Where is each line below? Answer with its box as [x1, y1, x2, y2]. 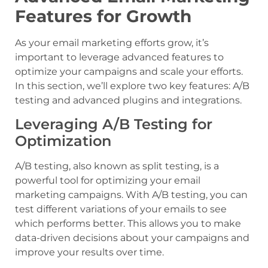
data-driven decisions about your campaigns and [15, 232, 249, 244]
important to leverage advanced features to [15, 51, 224, 63]
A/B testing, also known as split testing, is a [15, 160, 219, 172]
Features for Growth [15, 6, 191, 27]
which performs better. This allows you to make [15, 218, 241, 230]
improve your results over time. [15, 246, 164, 258]
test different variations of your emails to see [15, 203, 227, 215]
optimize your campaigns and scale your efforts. [15, 66, 243, 78]
